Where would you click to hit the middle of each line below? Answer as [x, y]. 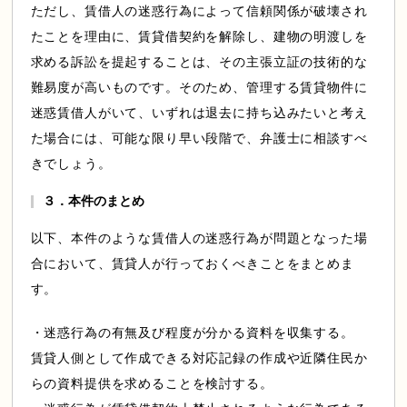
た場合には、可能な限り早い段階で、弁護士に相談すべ [199, 139]
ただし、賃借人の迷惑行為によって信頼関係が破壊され [199, 11]
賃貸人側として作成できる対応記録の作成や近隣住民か [199, 358]
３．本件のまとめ [93, 201]
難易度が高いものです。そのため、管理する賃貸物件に [199, 88]
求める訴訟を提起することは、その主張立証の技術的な [199, 62]
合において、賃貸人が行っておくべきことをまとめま [192, 264]
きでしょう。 [71, 164]
